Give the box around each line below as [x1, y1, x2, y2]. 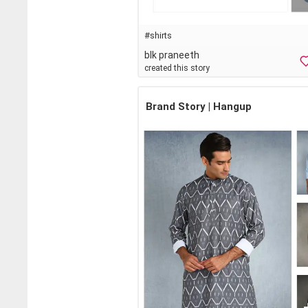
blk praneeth [144, 49, 199, 60]
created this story [144, 63, 210, 73]
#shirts [144, 30, 172, 41]
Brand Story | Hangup [146, 100, 252, 113]
